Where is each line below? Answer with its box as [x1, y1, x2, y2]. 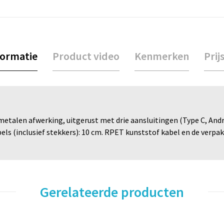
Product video [52, 48, 119, 63]
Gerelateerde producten [40, 182, 184, 201]
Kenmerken [134, 48, 189, 63]
